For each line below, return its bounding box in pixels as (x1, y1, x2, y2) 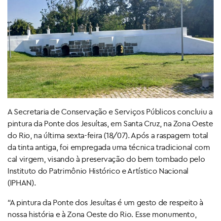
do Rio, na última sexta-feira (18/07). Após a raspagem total (7, 130, 208, 140)
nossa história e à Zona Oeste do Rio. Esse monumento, (7, 209, 197, 219)
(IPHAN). (7, 177, 36, 187)
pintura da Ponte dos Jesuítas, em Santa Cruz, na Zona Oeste (7, 118, 213, 128)
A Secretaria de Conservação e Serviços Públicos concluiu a (7, 106, 213, 116)
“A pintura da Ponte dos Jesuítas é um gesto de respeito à (7, 197, 204, 207)
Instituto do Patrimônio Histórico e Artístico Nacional (7, 165, 189, 176)
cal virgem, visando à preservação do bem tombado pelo (7, 153, 205, 164)
